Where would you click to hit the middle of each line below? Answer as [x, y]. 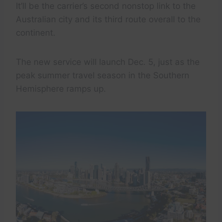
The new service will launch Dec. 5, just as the [108, 62]
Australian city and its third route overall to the [108, 20]
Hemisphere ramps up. [61, 89]
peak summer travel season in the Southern [103, 76]
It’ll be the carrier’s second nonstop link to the [106, 6]
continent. [36, 33]
